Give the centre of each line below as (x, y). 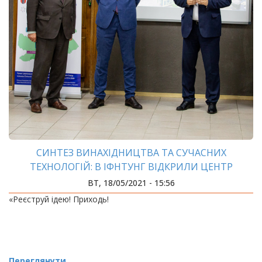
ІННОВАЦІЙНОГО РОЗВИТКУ (131, 181)
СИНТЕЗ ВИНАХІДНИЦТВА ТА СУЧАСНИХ (131, 153)
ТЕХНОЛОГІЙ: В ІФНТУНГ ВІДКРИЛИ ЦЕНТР (131, 167)
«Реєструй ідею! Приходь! (59, 199)
